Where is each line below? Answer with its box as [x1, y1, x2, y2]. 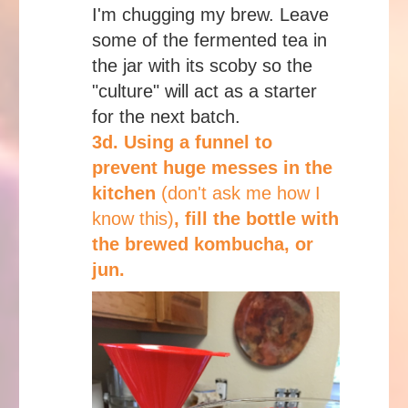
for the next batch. [92, 107, 240, 127]
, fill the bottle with [174, 209, 339, 229]
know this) [92, 209, 174, 229]
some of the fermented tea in [92, 30, 327, 51]
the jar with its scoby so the [92, 56, 312, 76]
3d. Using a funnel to [92, 132, 272, 153]
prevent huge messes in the [92, 158, 332, 178]
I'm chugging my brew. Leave [92, 5, 329, 25]
